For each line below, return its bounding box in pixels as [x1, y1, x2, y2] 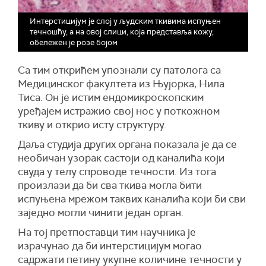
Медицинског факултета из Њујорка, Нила [18, 77, 224, 91]
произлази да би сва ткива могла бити [18, 179, 202, 192]
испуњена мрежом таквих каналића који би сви [18, 192, 246, 206]
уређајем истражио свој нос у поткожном [18, 104, 220, 118]
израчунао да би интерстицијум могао [18, 239, 202, 253]
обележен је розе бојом [30, 37, 118, 48]
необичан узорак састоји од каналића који [18, 151, 224, 165]
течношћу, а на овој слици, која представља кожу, [30, 27, 214, 37]
